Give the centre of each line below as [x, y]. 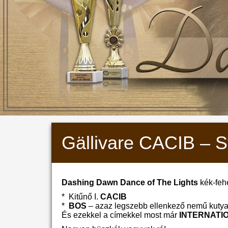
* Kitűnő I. [81, 197]
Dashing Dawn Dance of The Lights [130, 182]
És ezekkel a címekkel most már [120, 215]
